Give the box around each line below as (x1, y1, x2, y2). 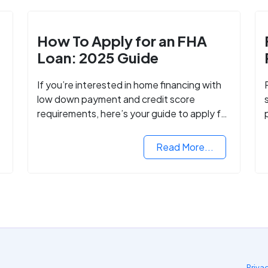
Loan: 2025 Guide (37, 48, 159, 66)
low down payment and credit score (37, 92, 196, 105)
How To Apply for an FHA (37, 31, 208, 50)
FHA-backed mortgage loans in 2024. (37, 121, 205, 134)
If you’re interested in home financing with (37, 78, 222, 91)
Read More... (156, 140, 214, 153)
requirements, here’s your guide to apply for (37, 106, 230, 120)
